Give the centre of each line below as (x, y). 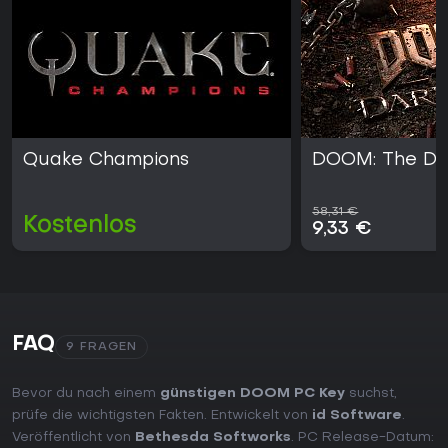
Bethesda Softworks (213, 438)
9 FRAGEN (101, 347)
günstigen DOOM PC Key (252, 394)
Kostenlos (80, 226)
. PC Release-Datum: (362, 438)
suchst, (371, 394)
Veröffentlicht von (73, 438)
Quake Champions (106, 161)
